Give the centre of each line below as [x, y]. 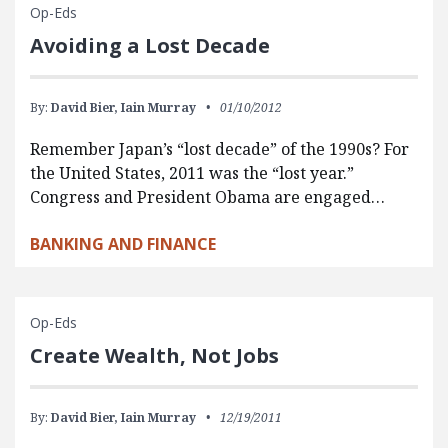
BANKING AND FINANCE [123, 244]
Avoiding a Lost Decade [150, 45]
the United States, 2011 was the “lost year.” [192, 173]
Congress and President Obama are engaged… [207, 197]
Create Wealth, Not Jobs [154, 355]
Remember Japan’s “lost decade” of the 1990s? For [219, 149]
